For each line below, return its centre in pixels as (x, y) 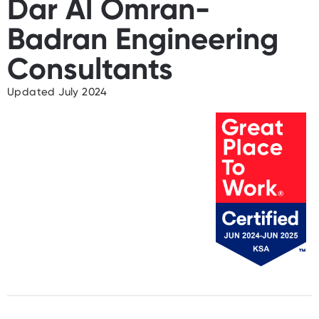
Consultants (90, 69)
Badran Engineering (143, 39)
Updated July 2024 (57, 92)
